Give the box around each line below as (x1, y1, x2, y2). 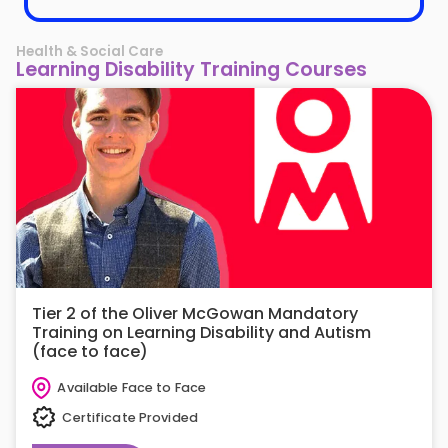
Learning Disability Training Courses (16, 55, 367, 83)
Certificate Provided (62, 408, 198, 426)
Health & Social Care (16, 41, 163, 61)
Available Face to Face (57, 379, 207, 396)
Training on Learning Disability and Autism (32, 320, 371, 344)
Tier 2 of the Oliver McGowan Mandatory (32, 301, 358, 325)
